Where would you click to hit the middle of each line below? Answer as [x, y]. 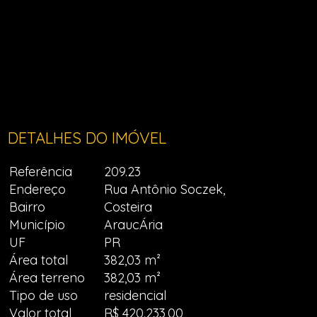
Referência [41, 172]
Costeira [128, 207]
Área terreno [47, 278]
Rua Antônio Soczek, [165, 189]
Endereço [38, 189]
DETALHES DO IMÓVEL [87, 138]
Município [38, 225]
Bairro [28, 207]
